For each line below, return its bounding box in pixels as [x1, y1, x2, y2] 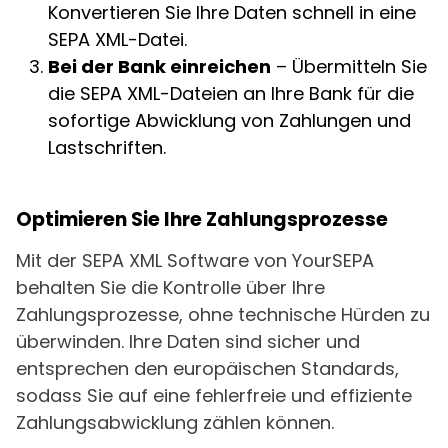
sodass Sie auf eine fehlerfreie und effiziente [16, 383, 412, 408]
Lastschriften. [48, 135, 166, 160]
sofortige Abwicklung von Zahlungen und [48, 108, 411, 133]
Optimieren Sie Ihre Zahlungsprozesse [16, 206, 388, 233]
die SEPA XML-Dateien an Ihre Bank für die [48, 81, 414, 106]
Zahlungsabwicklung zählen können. [16, 410, 334, 435]
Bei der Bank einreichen [48, 54, 271, 79]
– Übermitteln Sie [271, 54, 427, 79]
